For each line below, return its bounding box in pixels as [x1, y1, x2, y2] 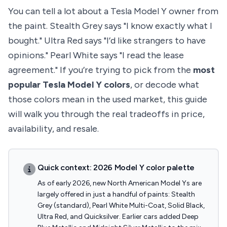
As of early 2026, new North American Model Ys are [37, 179, 202, 187]
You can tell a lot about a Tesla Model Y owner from [8, 6, 218, 17]
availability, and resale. [8, 123, 99, 134]
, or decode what [130, 79, 199, 90]
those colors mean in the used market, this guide [8, 94, 207, 105]
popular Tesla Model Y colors [8, 79, 130, 90]
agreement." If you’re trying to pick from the [8, 64, 193, 75]
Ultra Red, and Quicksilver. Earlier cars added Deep [37, 212, 199, 221]
